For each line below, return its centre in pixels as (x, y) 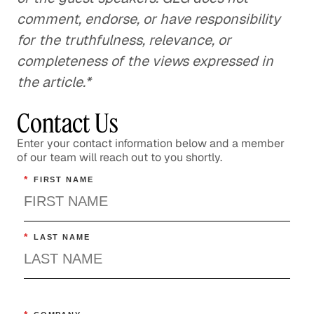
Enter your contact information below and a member (151, 143)
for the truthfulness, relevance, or (124, 40)
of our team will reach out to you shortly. (120, 157)
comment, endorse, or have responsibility (149, 19)
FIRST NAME (63, 180)
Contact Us (68, 123)
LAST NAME (62, 237)
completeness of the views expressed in (145, 61)
